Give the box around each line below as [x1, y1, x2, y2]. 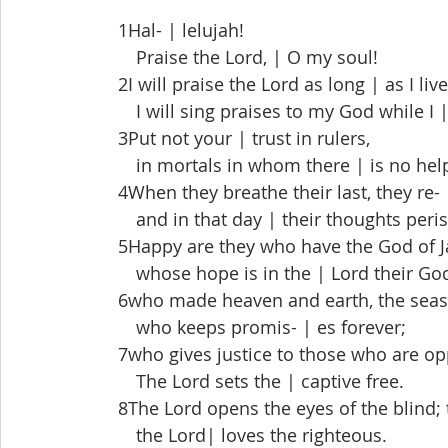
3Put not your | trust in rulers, [100, 126, 370, 150]
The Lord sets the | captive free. [100, 369, 404, 393]
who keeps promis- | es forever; [100, 315, 406, 339]
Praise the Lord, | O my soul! [100, 45, 378, 69]
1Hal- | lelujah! [100, 18, 244, 42]
